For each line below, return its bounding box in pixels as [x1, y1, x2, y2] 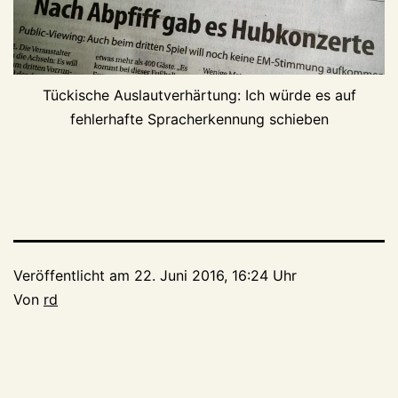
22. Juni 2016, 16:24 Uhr [134, 266, 297, 284]
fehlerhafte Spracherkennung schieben [69, 109, 329, 128]
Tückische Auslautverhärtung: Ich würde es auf [42, 85, 356, 104]
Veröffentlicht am [13, 266, 134, 284]
